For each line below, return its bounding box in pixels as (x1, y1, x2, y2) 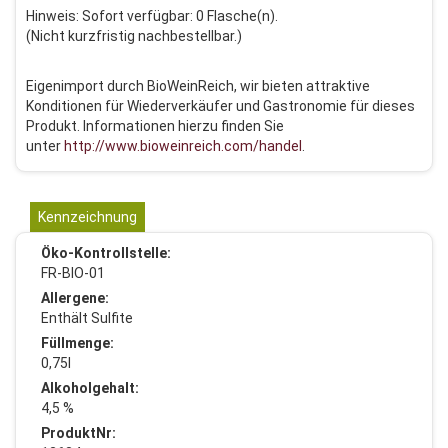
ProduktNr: (41, 425, 116, 441)
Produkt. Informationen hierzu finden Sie (26, 118, 284, 134)
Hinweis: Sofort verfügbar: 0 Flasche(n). (26, 8, 278, 24)
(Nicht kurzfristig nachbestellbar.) (26, 28, 242, 44)
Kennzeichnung (38, 209, 137, 225)
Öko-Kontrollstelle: (41, 245, 171, 261)
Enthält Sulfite (41, 310, 133, 326)
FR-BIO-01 (41, 265, 105, 281)
